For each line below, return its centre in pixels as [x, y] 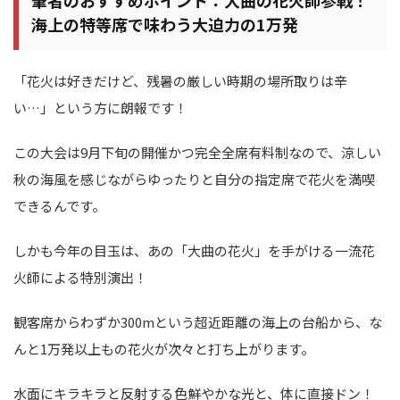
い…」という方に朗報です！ [100, 108]
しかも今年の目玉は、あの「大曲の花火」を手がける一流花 [194, 251]
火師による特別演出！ [80, 278]
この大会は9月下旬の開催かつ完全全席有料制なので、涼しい [197, 153]
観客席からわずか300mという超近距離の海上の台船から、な [198, 322]
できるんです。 [59, 206]
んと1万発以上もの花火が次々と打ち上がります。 [164, 349]
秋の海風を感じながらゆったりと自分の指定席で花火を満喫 [194, 179]
